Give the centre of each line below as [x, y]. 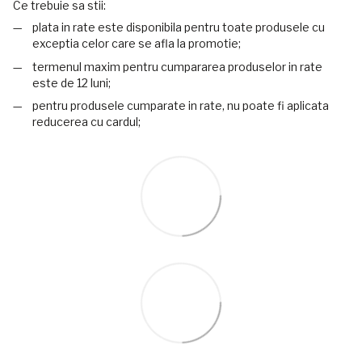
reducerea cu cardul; [86, 122]
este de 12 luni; [72, 82]
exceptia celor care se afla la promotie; [137, 44]
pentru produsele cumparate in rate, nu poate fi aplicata [181, 106]
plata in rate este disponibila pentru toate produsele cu [179, 27]
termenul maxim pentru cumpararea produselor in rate [177, 66]
